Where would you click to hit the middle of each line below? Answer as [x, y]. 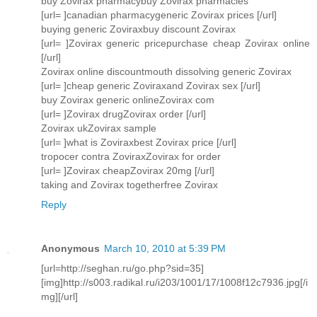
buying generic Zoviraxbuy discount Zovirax [138, 29]
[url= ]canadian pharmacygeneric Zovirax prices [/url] [159, 15]
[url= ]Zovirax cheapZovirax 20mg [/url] [128, 171]
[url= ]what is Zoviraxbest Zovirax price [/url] [139, 143]
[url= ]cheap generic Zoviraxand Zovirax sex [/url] [151, 86]
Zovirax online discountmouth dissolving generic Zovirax [166, 72]
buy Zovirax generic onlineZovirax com [128, 100]
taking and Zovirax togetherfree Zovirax [129, 185]
